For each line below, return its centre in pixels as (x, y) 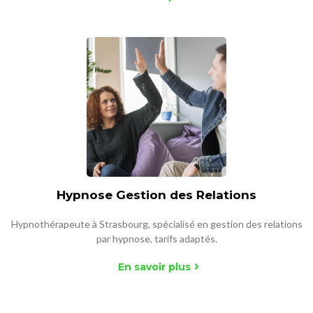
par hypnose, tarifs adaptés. (156, 239)
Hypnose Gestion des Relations (156, 195)
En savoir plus (154, 267)
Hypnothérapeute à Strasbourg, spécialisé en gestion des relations (156, 224)
